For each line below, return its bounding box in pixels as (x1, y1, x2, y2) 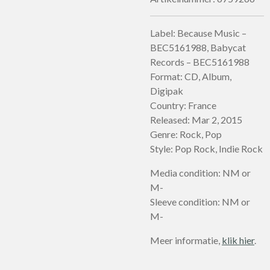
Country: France (150, 99, 216, 111)
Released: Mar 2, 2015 (150, 114, 242, 125)
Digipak (150, 85, 183, 96)
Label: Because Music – (150, 27, 246, 39)
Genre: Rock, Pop (150, 128, 222, 140)
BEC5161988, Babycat (150, 42, 246, 53)
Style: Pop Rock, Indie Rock (150, 143, 263, 154)
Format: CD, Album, (150, 71, 231, 82)
